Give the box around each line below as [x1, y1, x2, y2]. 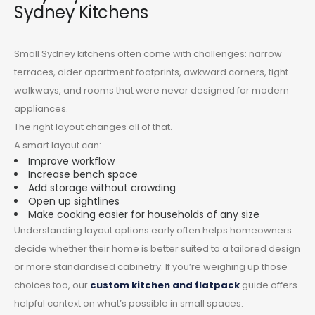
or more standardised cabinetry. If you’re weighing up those [14, 260, 288, 274]
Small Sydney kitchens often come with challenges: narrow [14, 47, 282, 61]
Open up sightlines [28, 194, 120, 209]
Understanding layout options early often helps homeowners [14, 224, 292, 238]
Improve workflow [28, 154, 115, 169]
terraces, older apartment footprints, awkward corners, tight [14, 65, 288, 79]
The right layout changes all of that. [14, 120, 172, 134]
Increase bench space [28, 167, 138, 182]
